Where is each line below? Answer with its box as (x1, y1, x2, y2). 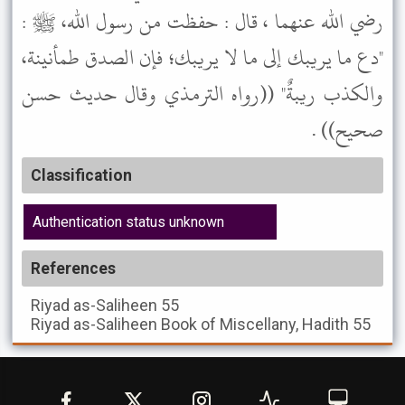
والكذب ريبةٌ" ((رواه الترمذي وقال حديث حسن (22, 74, 383, 114)
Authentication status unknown (33, 213, 224, 231)
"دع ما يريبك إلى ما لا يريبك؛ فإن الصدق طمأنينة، (22, 38, 383, 78)
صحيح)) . (312, 110, 383, 150)
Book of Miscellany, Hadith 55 (161, 315, 371, 334)
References (31, 259, 116, 278)
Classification (31, 166, 132, 184)
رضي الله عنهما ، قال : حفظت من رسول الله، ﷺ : (22, 2, 383, 42)
